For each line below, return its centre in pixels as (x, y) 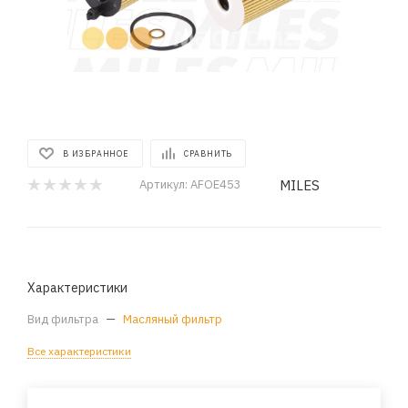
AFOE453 (216, 184)
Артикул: (163, 184)
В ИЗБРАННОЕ (96, 153)
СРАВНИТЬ (208, 153)
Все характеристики (79, 351)
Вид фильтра (64, 319)
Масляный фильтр (173, 319)
